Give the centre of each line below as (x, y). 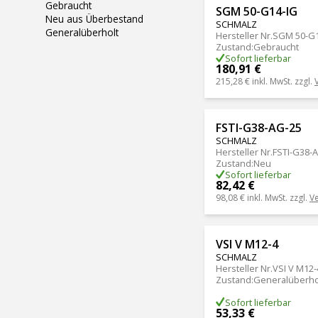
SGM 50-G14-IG (257, 11)
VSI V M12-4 (247, 244)
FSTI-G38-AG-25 (259, 127)
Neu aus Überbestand (94, 18)
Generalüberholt (82, 32)
